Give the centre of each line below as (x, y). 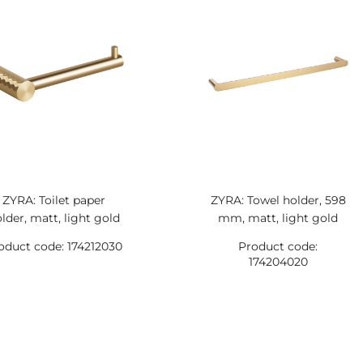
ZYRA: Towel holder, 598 (278, 200)
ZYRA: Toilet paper (53, 200)
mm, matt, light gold (278, 218)
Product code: (278, 246)
